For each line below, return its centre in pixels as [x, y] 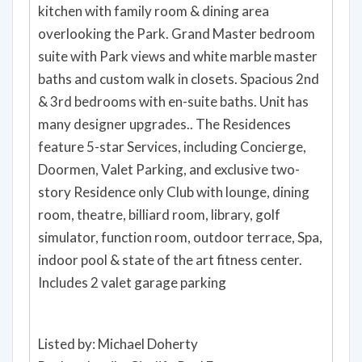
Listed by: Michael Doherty [118, 343]
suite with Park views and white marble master [178, 56]
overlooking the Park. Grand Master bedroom [177, 33]
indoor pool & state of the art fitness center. [170, 259]
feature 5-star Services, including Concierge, [172, 146]
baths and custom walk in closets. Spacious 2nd [179, 78]
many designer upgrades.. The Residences [164, 124]
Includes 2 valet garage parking [132, 282]
